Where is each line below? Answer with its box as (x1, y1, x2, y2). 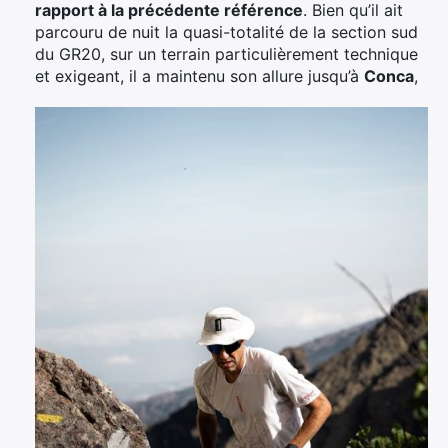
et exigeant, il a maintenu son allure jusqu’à (35, 65, 364, 86)
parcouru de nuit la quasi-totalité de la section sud (35, 21, 418, 42)
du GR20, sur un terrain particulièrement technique (35, 43, 418, 64)
